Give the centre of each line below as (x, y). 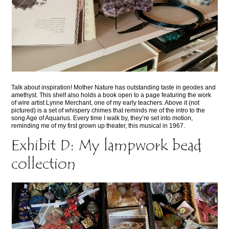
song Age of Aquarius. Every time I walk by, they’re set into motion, (102, 118)
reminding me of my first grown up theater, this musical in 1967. (98, 125)
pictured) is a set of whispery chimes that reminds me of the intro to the (108, 110)
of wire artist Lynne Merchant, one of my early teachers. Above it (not (106, 102)
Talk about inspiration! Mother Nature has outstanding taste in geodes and (114, 87)
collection (44, 165)
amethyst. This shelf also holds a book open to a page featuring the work (111, 95)
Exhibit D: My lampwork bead (107, 146)
